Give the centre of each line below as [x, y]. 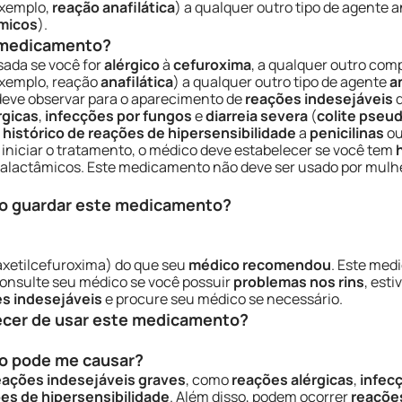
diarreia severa [257, 116]
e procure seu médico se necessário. [223, 299]
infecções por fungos [118, 116]
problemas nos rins [299, 282]
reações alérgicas [293, 380]
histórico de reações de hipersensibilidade [149, 133]
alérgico [132, 65]
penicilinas [347, 133]
